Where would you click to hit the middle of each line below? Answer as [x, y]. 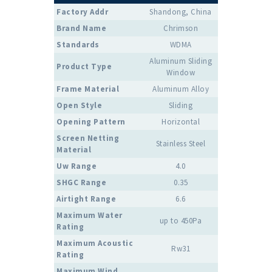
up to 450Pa [181, 221]
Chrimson [181, 29]
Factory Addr [82, 12]
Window [181, 73]
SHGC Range [81, 183]
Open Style [79, 106]
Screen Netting [88, 138]
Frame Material [88, 89]
